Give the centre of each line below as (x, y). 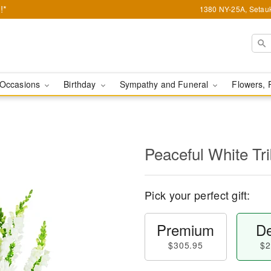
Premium (186, 230)
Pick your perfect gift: (197, 195)
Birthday (81, 84)
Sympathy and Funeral (165, 84)
